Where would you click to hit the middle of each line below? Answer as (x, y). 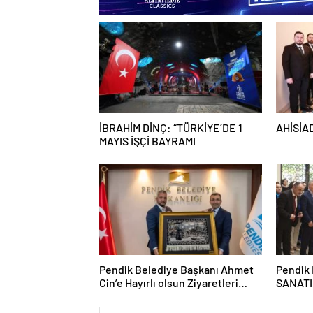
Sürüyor (119, 296)
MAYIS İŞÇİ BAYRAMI (147, 140)
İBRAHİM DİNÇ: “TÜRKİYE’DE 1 (171, 127)
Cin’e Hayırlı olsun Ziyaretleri (169, 282)
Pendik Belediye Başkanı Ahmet (176, 269)
